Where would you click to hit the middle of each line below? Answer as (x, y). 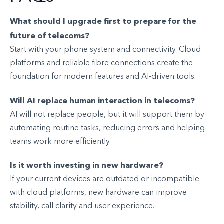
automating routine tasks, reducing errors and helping (107, 128)
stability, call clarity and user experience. (82, 206)
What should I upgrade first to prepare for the (103, 21)
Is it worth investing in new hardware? (87, 165)
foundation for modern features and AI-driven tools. (103, 77)
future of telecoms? (50, 36)
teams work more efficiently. (60, 142)
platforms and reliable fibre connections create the (101, 64)
